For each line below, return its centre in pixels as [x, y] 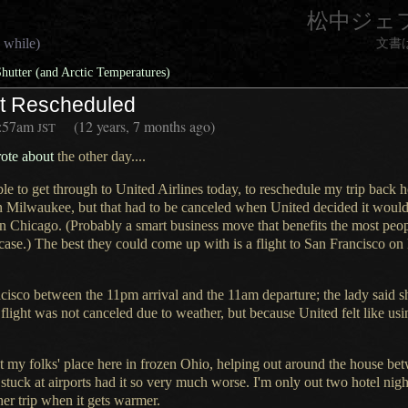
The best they [73, 244]
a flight [266, 244]
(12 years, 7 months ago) [145, 126]
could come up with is [179, 244]
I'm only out [288, 382]
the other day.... [100, 156]
